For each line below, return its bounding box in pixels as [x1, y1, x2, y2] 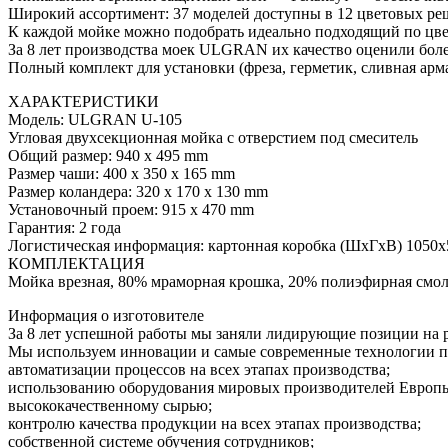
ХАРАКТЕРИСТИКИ [8, 92, 159, 110]
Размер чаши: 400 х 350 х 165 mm [8, 164, 235, 182]
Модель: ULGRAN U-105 [8, 110, 182, 128]
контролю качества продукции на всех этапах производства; [8, 414, 421, 432]
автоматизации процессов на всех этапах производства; [8, 360, 390, 378]
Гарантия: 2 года [8, 218, 121, 236]
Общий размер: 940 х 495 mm [8, 146, 208, 164]
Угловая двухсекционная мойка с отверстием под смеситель [8, 128, 418, 146]
